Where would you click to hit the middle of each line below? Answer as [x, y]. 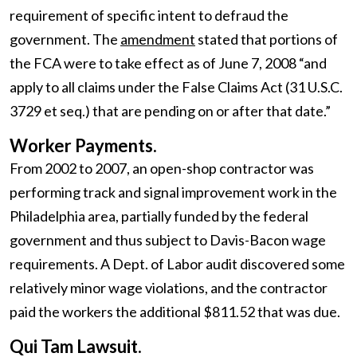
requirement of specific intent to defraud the [149, 16]
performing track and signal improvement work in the [173, 192]
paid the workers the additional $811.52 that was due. [175, 312]
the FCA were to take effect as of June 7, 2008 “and [168, 63]
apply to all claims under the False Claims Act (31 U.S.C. [176, 87]
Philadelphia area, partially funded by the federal [159, 216]
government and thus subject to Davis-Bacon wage [168, 240]
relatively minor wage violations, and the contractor [169, 288]
